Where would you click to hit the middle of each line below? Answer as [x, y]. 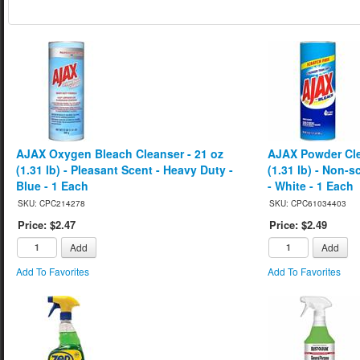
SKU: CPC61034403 [308, 203]
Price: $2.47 [47, 224]
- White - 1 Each [311, 185]
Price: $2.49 [299, 224]
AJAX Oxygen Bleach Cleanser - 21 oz [120, 153]
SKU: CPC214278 [51, 203]
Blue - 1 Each [52, 185]
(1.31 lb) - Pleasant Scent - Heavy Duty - [125, 169]
